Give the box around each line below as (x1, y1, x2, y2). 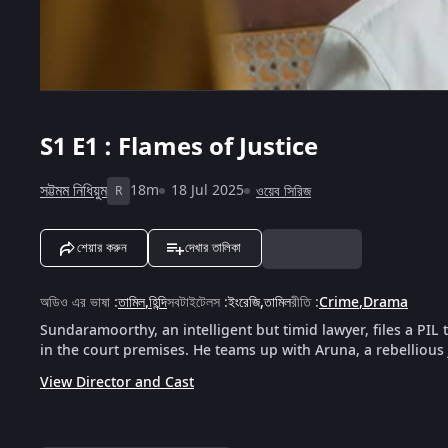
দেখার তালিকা (185, 239, 241, 255)
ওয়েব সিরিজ (256, 180, 311, 202)
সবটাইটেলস (167, 291, 220, 313)
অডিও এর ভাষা (40, 291, 110, 313)
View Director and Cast (40, 371, 194, 393)
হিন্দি (149, 291, 167, 313)
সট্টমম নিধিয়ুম (40, 178, 107, 203)
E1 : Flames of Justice (72, 128, 318, 165)
